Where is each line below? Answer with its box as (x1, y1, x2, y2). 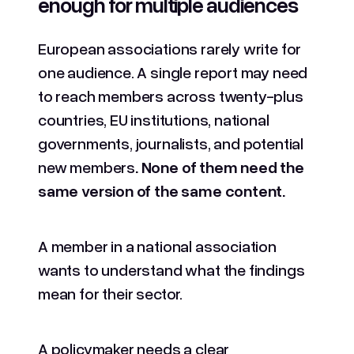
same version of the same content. (38, 180, 286, 200)
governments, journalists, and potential (38, 133, 303, 153)
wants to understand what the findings (38, 259, 305, 279)
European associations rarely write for (38, 38, 302, 58)
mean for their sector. (38, 283, 183, 303)
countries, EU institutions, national (38, 109, 269, 129)
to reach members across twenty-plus (38, 85, 303, 105)
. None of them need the (135, 156, 304, 176)
